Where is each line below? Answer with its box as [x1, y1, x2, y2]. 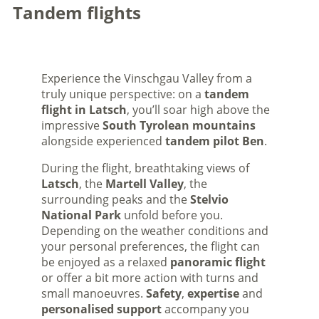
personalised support [41, 301, 162, 317]
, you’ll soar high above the [126, 102, 270, 117]
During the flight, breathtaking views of [41, 160, 249, 176]
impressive [41, 117, 103, 133]
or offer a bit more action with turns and [41, 270, 258, 286]
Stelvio [189, 192, 229, 207]
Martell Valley [105, 176, 184, 192]
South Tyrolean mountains [102, 117, 256, 133]
